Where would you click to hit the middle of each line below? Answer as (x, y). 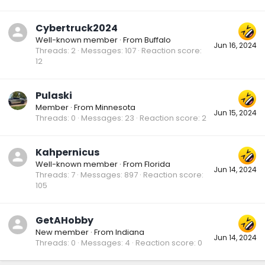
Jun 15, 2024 (235, 112)
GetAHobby (64, 220)
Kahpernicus (67, 153)
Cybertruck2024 (77, 28)
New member (62, 232)
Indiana (130, 232)
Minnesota (115, 107)
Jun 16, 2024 (235, 45)
